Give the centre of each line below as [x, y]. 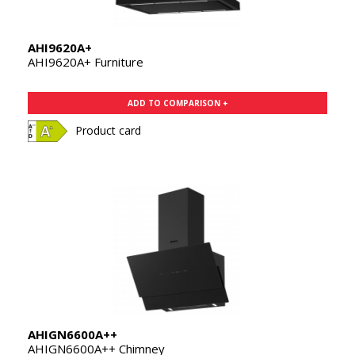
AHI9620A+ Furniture [86, 62]
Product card [108, 131]
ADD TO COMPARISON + [177, 103]
